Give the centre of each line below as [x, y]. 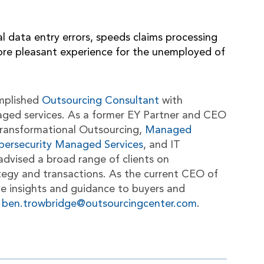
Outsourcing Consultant [100, 101]
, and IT [162, 145]
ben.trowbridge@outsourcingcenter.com [99, 204]
